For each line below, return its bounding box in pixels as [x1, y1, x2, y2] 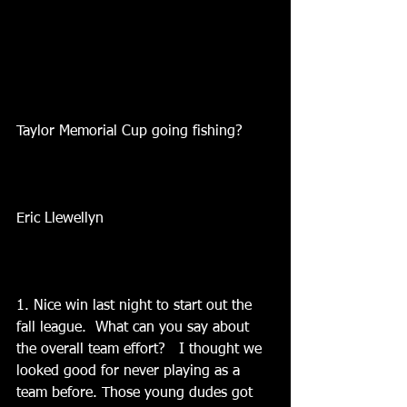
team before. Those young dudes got [16, 386, 257, 401]
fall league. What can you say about [16, 321, 253, 335]
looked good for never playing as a [16, 364, 244, 379]
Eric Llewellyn [16, 212, 104, 226]
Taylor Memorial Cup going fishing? [16, 124, 243, 139]
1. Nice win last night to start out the [16, 299, 256, 313]
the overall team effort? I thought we [16, 342, 266, 357]
